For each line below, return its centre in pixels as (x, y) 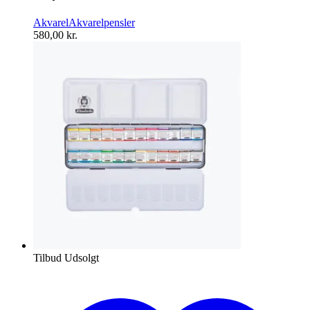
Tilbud (47, 257)
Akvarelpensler (102, 22)
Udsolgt (82, 257)
